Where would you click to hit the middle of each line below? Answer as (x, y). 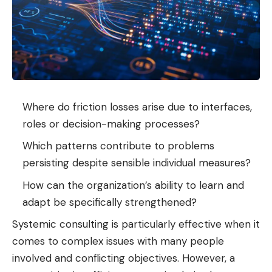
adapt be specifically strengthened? (110, 202)
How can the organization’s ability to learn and (133, 185)
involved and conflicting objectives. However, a (124, 258)
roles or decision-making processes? (111, 124)
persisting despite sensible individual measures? (137, 163)
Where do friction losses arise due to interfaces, (137, 107)
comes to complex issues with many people (118, 241)
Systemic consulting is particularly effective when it (136, 224)
